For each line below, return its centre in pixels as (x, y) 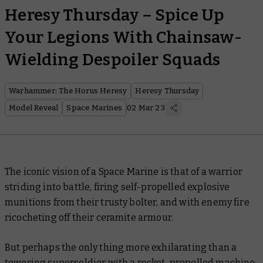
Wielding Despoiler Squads (113, 60)
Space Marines (95, 108)
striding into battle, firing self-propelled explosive (117, 187)
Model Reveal (34, 108)
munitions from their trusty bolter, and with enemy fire (127, 202)
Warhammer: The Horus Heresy (68, 91)
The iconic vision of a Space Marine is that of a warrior (124, 172)
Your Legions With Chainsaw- (124, 37)
